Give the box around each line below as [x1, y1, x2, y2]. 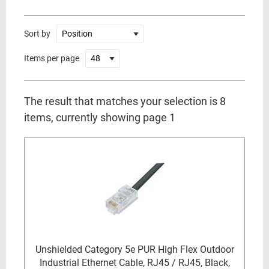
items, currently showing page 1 [24, 111, 175, 124]
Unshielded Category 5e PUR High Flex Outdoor [35, 244, 234, 255]
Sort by [24, 29, 50, 38]
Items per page [24, 53, 79, 63]
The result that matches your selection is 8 [24, 95, 226, 107]
